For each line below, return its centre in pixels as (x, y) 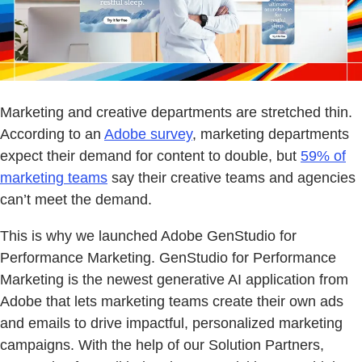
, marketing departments (271, 134)
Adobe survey (148, 134)
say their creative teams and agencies (232, 177)
